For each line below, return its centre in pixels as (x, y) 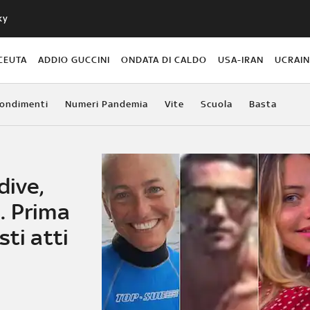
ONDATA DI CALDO (164, 60)
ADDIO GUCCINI (74, 60)
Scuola (216, 104)
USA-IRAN (241, 60)
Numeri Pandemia (106, 104)
